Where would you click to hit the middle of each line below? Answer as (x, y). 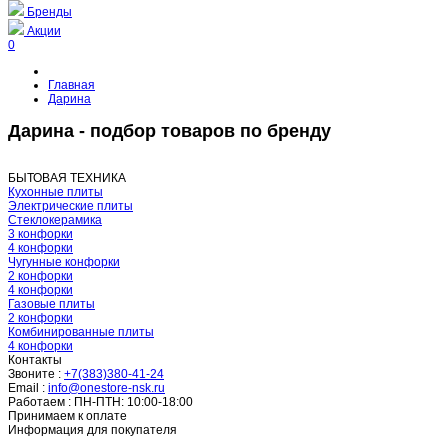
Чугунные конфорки (64, 261)
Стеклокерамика (55, 219)
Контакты (35, 359)
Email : (26, 387)
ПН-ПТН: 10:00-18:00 (133, 401)
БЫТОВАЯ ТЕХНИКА (67, 177)
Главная (71, 84)
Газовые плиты (51, 303)
